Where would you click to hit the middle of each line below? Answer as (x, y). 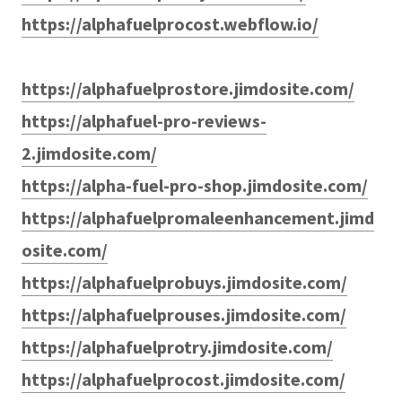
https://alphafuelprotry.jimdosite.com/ (177, 346)
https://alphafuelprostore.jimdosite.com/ (188, 88)
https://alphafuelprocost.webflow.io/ (170, 23)
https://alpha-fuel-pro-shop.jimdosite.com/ (195, 185)
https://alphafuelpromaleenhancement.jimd (198, 217)
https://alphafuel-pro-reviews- (144, 120)
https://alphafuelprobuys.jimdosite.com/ (184, 282)
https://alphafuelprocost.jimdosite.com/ (184, 379)
